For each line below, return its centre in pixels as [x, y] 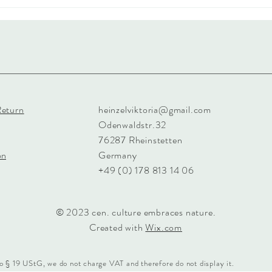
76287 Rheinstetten [141, 140]
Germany [118, 155]
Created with [117, 228]
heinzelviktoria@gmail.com [155, 110]
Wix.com [164, 228]
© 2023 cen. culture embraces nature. [136, 212]
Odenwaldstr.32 [133, 125]
